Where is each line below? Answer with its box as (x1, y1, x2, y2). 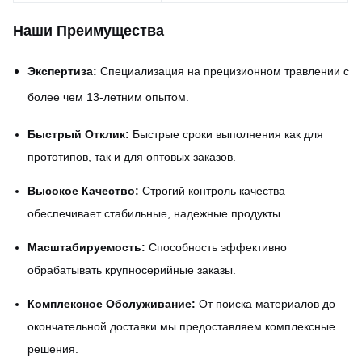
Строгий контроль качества (139, 184, 285, 197)
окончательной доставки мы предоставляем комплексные (27, 320, 335, 333)
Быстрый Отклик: (27, 128, 129, 141)
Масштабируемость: (27, 241, 145, 254)
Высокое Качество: (27, 184, 139, 197)
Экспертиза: (27, 65, 97, 78)
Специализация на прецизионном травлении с (97, 65, 349, 78)
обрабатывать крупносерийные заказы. (27, 263, 236, 276)
